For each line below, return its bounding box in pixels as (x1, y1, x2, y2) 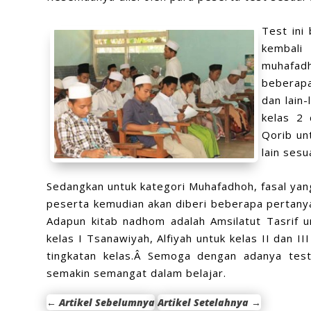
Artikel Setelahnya (158, 295, 252, 309)
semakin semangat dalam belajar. (47, 265, 227, 280)
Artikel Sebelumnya (59, 295, 155, 309)
